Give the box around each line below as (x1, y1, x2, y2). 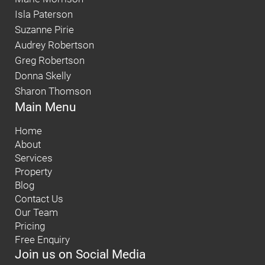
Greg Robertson (15, 54, 85, 66)
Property (15, 166, 52, 177)
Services (15, 152, 53, 164)
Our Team (15, 206, 58, 218)
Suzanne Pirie (15, 24, 74, 35)
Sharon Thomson (15, 85, 91, 97)
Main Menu (15, 99, 76, 114)
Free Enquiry (15, 234, 70, 245)
